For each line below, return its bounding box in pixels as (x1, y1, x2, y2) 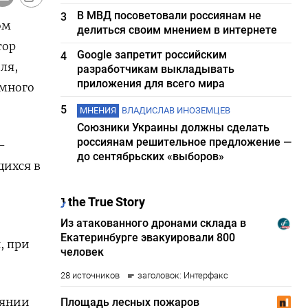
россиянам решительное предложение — (77, 135, 292, 148)
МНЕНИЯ (80, 105, 117, 115)
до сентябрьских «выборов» (77, 150, 225, 163)
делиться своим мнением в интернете (77, 23, 278, 36)
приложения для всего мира (77, 77, 225, 90)
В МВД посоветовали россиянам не (77, 9, 262, 22)
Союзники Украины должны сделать (77, 121, 270, 134)
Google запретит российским (77, 48, 228, 61)
